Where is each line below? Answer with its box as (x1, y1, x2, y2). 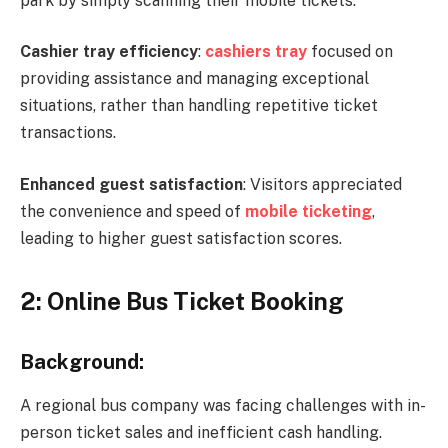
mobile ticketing (245, 202, 372, 221)
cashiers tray (205, 42, 307, 62)
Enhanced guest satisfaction (20, 175, 243, 194)
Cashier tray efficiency (20, 42, 198, 62)
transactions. (20, 123, 116, 143)
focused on (307, 42, 393, 62)
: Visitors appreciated (243, 175, 402, 194)
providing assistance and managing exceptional (20, 69, 369, 89)
